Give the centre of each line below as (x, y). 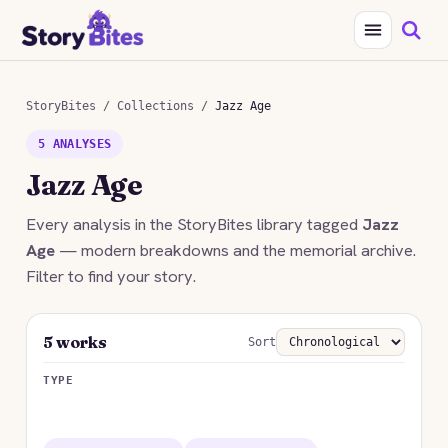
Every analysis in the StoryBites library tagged (194, 224)
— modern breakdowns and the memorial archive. (235, 250)
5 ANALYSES (75, 144)
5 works (75, 341)
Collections (155, 106)
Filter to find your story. (111, 276)
